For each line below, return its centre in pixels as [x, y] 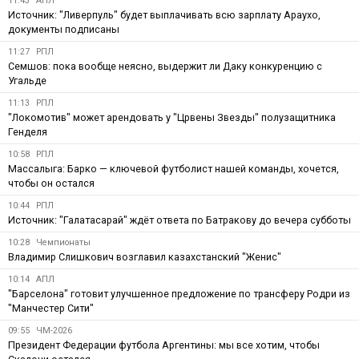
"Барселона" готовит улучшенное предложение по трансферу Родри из [179, 293]
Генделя [28, 131]
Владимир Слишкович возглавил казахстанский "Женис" [145, 256]
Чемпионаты [63, 242]
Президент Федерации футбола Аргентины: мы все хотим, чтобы [164, 345]
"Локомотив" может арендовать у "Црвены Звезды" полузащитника [172, 117]
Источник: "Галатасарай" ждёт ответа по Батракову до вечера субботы [179, 220]
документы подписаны [64, 29]
